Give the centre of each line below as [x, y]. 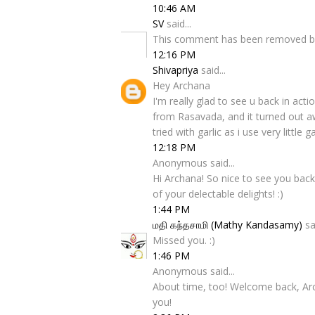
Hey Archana [181, 85]
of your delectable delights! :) [218, 194]
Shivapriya [175, 70]
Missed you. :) [184, 240]
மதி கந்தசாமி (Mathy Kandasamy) [227, 225]
